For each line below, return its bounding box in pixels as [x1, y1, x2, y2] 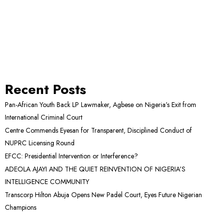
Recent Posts [5, 79, 86, 99]
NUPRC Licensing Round [5, 138, 75, 148]
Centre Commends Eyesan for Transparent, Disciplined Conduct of [5, 125, 192, 135]
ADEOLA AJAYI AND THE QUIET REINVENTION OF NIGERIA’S [5, 164, 186, 174]
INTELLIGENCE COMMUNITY [5, 176, 89, 186]
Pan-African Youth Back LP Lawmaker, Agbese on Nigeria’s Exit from [5, 99, 196, 109]
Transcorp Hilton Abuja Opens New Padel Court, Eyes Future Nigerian [5, 189, 202, 200]
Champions [5, 202, 36, 212]
